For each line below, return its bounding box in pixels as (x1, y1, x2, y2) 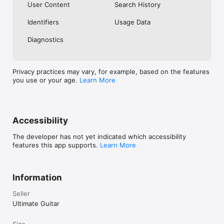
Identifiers (27, 18, 59, 26)
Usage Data (114, 18, 150, 26)
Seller (12, 189, 30, 198)
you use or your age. (12, 76, 79, 84)
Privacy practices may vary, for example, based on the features (12, 67, 209, 76)
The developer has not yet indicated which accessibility (12, 132, 186, 141)
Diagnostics (27, 35, 63, 44)
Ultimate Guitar (12, 199, 59, 208)
